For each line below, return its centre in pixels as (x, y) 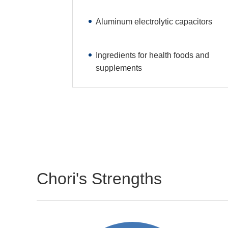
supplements (119, 68)
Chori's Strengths (99, 178)
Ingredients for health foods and (152, 55)
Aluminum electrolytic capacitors (154, 21)
